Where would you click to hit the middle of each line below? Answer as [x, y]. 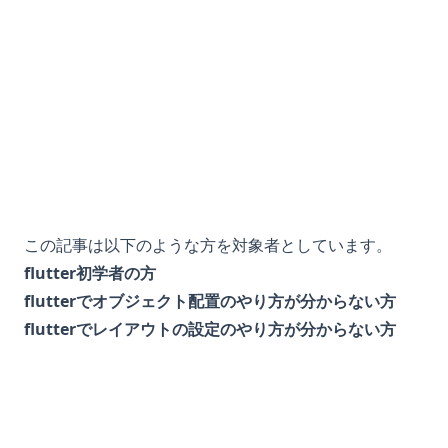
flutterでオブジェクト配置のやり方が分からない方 [210, 300]
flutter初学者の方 [90, 272]
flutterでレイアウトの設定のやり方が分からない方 [210, 328]
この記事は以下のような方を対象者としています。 [208, 244]
